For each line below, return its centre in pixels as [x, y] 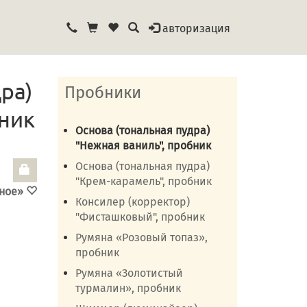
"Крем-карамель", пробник [143, 181]
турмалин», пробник [128, 288]
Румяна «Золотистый [129, 273]
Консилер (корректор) [132, 202]
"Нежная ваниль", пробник [143, 146]
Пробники [102, 93]
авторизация [196, 28]
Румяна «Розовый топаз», [141, 237]
